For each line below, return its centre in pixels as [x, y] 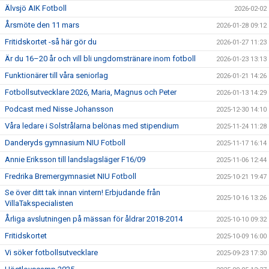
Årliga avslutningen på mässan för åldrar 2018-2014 [94, 219]
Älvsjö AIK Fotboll [36, 8]
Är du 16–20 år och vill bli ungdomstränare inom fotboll [100, 59]
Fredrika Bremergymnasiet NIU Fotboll [71, 176]
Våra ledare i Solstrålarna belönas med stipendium [92, 126]
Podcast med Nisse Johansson [59, 109]
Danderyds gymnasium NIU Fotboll [65, 143]
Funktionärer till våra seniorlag [56, 75]
